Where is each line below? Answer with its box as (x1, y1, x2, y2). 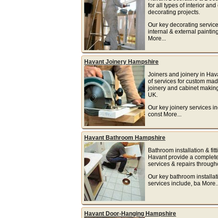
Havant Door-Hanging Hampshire (84, 210, 176, 217)
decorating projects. (147, 8, 200, 16)
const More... (147, 110, 182, 118)
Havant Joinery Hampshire (84, 58, 159, 65)
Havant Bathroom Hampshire (84, 134, 165, 141)
